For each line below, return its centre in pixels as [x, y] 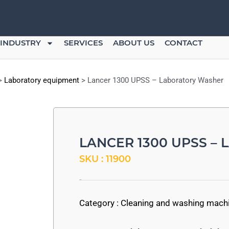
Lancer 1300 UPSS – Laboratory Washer [155, 80]
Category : [100, 203]
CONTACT [184, 43]
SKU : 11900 [105, 159]
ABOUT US [134, 43]
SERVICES [83, 43]
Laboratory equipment [42, 80]
